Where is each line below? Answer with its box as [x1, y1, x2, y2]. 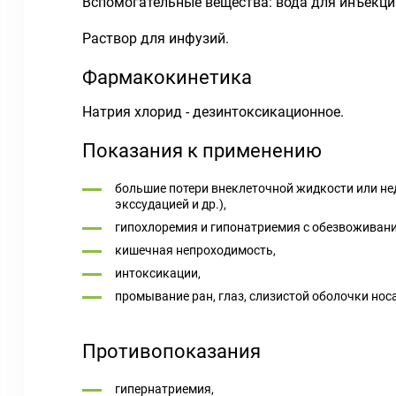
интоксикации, [115, 266, 201, 280]
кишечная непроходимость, [115, 243, 276, 257]
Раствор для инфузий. [82, 30, 229, 47]
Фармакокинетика [82, 66, 252, 88]
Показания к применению [82, 140, 322, 162]
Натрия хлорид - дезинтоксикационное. [82, 103, 344, 120]
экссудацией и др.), [115, 197, 226, 211]
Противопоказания [82, 340, 261, 362]
